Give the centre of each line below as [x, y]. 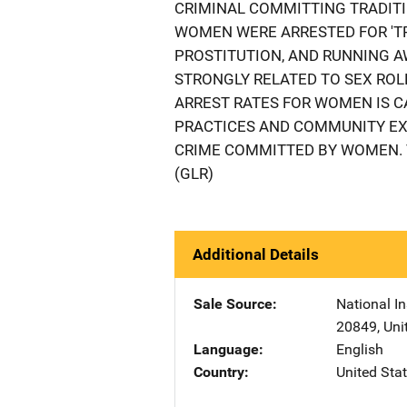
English [360, 349]
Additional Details [256, 254]
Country [219, 372]
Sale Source [233, 304]
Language [226, 349]
